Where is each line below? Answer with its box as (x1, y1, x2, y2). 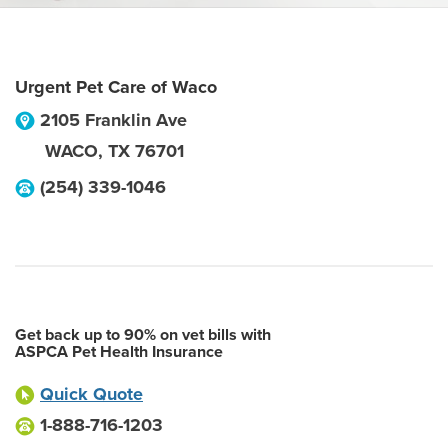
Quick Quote (40, 383, 143, 405)
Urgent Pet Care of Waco (15, 76, 217, 98)
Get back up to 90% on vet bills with (15, 325, 271, 345)
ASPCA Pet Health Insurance (15, 342, 223, 362)
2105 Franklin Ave (40, 109, 187, 131)
